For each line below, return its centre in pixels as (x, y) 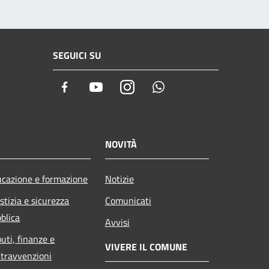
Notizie (119, 179)
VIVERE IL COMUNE (146, 247)
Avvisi (117, 222)
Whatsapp (188, 87)
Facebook (93, 87)
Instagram (157, 87)
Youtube (122, 87)
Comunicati (128, 201)
